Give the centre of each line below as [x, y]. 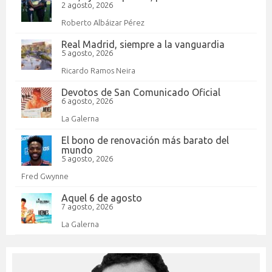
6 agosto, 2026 [87, 100]
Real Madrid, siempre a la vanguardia [143, 44]
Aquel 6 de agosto [102, 198]
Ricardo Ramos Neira [98, 70]
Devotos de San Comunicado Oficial [141, 92]
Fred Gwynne [45, 176]
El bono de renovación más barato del [145, 140]
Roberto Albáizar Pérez [103, 22]
